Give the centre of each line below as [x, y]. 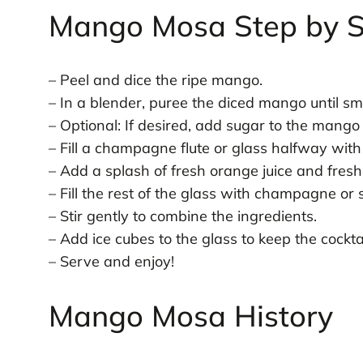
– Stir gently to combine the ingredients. [182, 216]
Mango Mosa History [190, 315]
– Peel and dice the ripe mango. [155, 80]
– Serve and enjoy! [111, 262]
